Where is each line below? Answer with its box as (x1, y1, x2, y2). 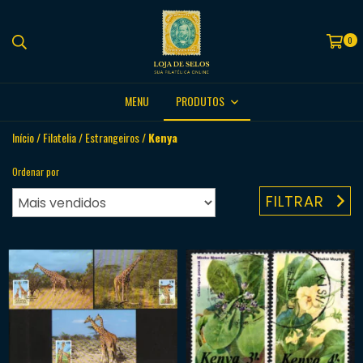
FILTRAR (266, 190, 325, 211)
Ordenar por (12, 164, 59, 178)
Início (12, 129, 34, 146)
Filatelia (43, 129, 76, 146)
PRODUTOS (176, 92, 228, 109)
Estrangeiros (85, 129, 139, 146)
